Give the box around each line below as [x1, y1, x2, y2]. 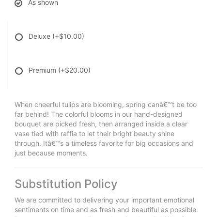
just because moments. [15, 149, 88, 157]
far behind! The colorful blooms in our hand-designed [15, 110, 183, 119]
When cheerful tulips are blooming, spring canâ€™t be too [15, 100, 197, 109]
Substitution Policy [15, 177, 118, 191]
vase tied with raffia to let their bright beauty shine [15, 129, 174, 138]
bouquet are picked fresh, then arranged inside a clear [15, 120, 187, 128]
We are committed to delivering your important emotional [15, 196, 194, 204]
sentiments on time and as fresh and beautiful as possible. [15, 205, 198, 214]
